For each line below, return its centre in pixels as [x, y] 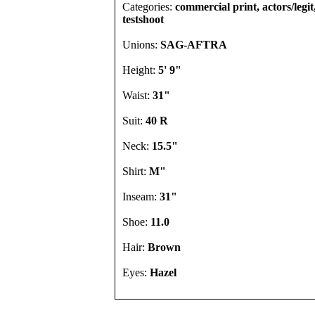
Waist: [137, 95]
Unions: [141, 45]
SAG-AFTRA [194, 45]
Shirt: [136, 171]
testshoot [143, 19]
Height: [140, 70]
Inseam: [141, 197]
